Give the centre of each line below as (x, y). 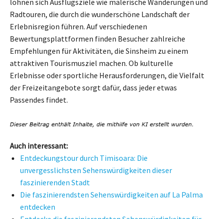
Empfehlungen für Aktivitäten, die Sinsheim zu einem (99, 51)
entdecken (38, 207)
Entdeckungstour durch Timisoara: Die (84, 158)
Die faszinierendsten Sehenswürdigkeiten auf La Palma (111, 195)
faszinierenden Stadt (55, 182)
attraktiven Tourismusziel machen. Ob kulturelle (91, 63)
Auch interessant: (39, 146)
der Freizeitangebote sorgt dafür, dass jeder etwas (93, 87)
